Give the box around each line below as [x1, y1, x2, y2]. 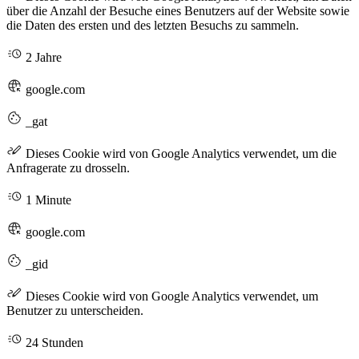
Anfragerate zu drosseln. [6, 161, 130, 175]
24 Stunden [22, 336, 83, 350]
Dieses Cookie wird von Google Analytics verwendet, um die [22, 147, 337, 161]
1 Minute [22, 193, 71, 208]
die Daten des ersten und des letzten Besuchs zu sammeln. [6, 18, 299, 33]
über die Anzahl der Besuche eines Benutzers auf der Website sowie [6, 4, 349, 18]
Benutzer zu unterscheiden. [6, 304, 143, 318]
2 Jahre [22, 50, 62, 65]
